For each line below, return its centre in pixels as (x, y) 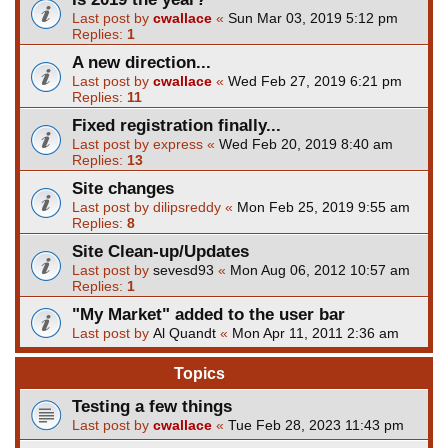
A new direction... (141, 61)
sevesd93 (183, 269)
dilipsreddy (187, 206)
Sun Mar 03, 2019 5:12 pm (313, 17)
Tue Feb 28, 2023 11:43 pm (316, 424)
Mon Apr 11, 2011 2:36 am (315, 332)
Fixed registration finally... (176, 124)
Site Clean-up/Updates (160, 250)
